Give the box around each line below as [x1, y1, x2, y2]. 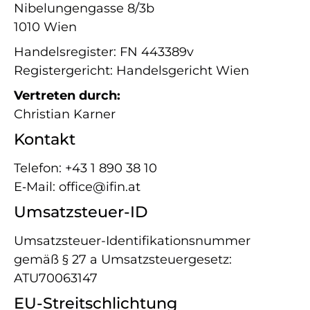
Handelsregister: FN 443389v [14, 44, 194, 60]
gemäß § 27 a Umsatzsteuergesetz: [14, 252, 232, 267]
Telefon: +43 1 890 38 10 [14, 161, 157, 176]
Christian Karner [14, 107, 116, 122]
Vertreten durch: [14, 88, 120, 103]
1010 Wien [14, 19, 77, 35]
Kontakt [14, 129, 75, 149]
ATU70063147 [14, 271, 98, 286]
